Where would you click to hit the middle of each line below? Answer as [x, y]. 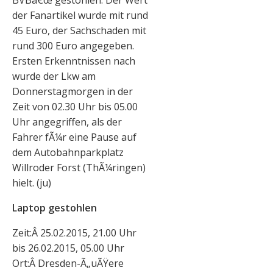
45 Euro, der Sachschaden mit [79, 31]
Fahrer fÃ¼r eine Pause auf [74, 137]
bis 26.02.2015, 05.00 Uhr [68, 248]
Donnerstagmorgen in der [73, 92]
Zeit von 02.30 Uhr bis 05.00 [75, 107]
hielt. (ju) [32, 183]
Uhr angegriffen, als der [67, 122]
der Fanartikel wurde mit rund [80, 16]
